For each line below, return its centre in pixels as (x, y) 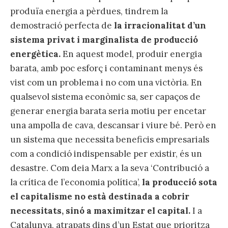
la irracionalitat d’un (160, 26)
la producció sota (180, 182)
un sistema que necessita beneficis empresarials (110, 140)
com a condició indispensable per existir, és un (106, 154)
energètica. (35, 54)
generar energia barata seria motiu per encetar (108, 111)
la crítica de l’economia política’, (76, 182)
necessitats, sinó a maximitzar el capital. (100, 211)
